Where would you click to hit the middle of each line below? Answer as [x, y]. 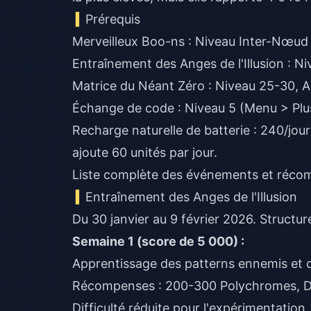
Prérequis [113, 19]
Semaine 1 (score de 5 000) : [158, 241]
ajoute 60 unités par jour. [145, 152]
